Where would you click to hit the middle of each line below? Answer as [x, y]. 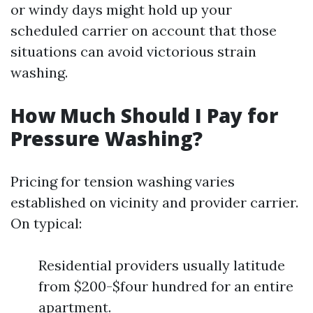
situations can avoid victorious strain [133, 51]
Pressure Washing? [107, 138]
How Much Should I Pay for [144, 115]
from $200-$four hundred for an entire [166, 286]
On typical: [46, 223]
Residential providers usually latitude [162, 265]
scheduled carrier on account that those [144, 30]
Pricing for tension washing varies [123, 181]
